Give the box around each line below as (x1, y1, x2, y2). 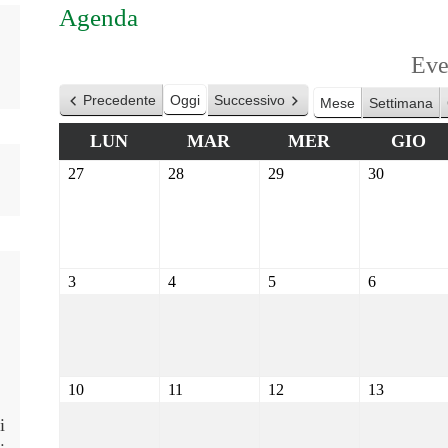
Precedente (82, 91, 156, 108)
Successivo (213, 91, 285, 108)
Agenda (58, 3, 138, 31)
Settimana (368, 95, 433, 112)
